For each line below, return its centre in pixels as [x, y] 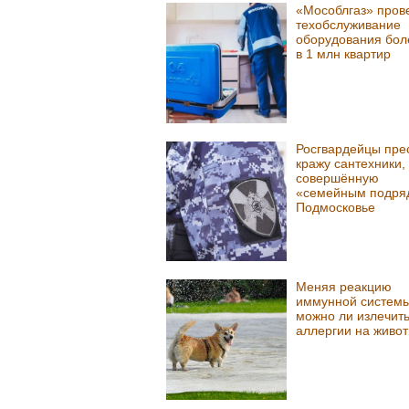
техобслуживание [348, 25]
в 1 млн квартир [343, 54]
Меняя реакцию [343, 287]
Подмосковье [335, 207]
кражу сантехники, [350, 163]
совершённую [337, 178]
